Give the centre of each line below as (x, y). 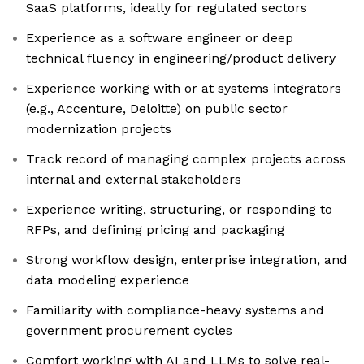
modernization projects (99, 129)
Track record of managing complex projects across (186, 159)
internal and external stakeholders (134, 180)
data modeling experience (108, 280)
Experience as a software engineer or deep (160, 38)
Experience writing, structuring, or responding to (179, 210)
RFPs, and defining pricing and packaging (155, 230)
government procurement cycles (129, 331)
